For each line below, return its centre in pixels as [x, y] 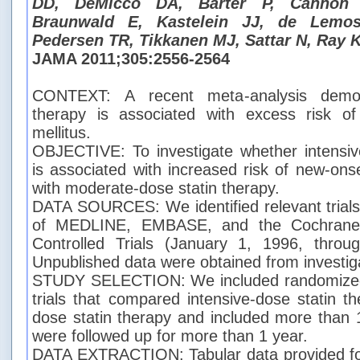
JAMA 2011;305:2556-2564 [131, 59]
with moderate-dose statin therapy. [156, 188]
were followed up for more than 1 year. [170, 336]
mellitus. [61, 133]
